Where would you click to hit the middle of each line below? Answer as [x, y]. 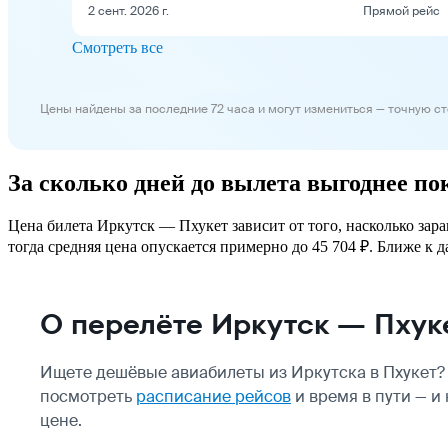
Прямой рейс [401, 10]
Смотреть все [117, 47]
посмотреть [88, 396]
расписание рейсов [213, 396]
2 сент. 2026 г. [128, 10]
